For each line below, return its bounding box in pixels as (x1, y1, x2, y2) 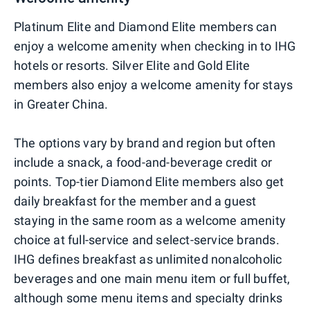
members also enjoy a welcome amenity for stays (14, 77, 293, 93)
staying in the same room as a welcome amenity (14, 213, 286, 228)
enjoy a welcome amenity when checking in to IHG (14, 39, 296, 54)
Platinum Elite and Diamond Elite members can (14, 19, 277, 35)
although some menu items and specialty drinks (14, 291, 283, 306)
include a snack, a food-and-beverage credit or (14, 155, 273, 170)
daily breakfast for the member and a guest (14, 194, 257, 209)
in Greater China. (14, 97, 109, 112)
